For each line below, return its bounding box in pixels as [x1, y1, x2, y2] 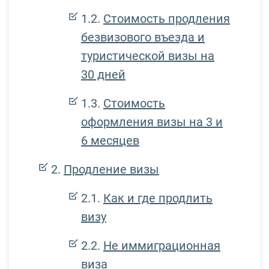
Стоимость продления [103, 11, 230, 26]
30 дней [81, 67, 125, 82]
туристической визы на [81, 48, 214, 63]
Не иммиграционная [103, 238, 220, 253]
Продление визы [64, 162, 159, 177]
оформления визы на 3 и [81, 114, 223, 129]
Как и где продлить [103, 190, 213, 205]
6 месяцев [81, 133, 139, 148]
